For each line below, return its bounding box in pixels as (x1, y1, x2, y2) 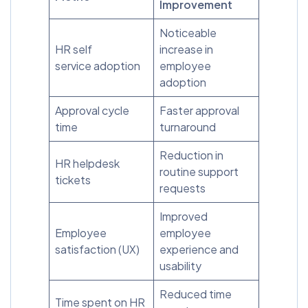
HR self (55, 41, 92, 56)
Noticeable (159, 25, 217, 40)
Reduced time (159, 286, 232, 301)
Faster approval (159, 102, 239, 118)
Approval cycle (55, 102, 129, 118)
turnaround (159, 119, 216, 134)
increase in (159, 41, 213, 56)
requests (159, 180, 206, 195)
